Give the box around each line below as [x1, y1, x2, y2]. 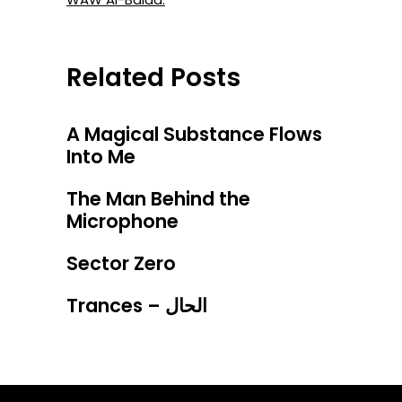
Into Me [66, 144, 135, 170]
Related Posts [66, 60, 240, 96]
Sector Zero [66, 250, 176, 277]
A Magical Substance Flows [66, 121, 322, 148]
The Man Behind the [66, 186, 250, 213]
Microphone [66, 208, 179, 235]
